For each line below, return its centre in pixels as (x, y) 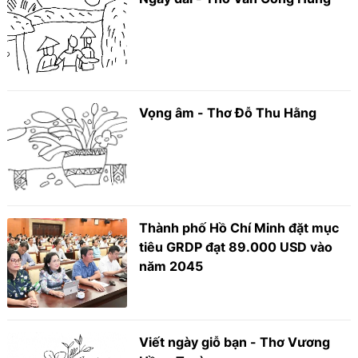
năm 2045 (171, 266)
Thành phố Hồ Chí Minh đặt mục (239, 227)
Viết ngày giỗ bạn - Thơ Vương (235, 342)
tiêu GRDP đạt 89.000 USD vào (236, 247)
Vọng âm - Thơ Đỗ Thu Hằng (228, 113)
